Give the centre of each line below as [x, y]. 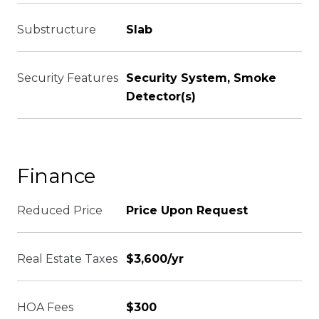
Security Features [68, 78]
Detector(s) [161, 96]
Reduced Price [60, 210]
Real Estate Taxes [67, 259]
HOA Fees [45, 307]
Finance [57, 176]
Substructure [57, 30]
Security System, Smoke [201, 78]
